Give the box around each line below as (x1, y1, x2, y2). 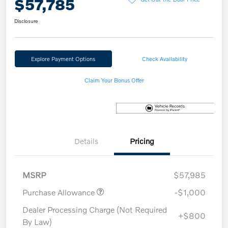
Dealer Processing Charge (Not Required (22, 205, 167, 215)
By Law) (22, 217, 52, 227)
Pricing (130, 136, 154, 146)
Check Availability (142, 54, 188, 62)
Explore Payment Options (31, 54, 96, 62)
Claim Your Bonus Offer (84, 76, 144, 83)
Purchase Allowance (22, 187, 97, 197)
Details (74, 136, 98, 146)
